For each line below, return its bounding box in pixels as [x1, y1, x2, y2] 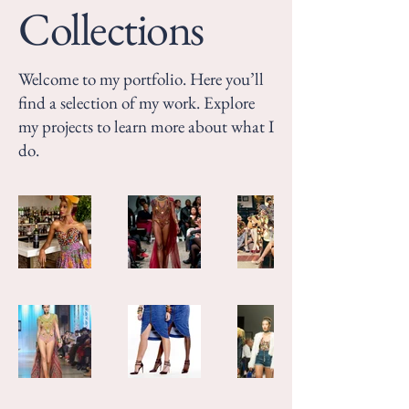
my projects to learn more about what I [18, 115, 274, 138]
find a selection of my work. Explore [18, 91, 255, 114]
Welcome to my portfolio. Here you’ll [18, 68, 264, 90]
